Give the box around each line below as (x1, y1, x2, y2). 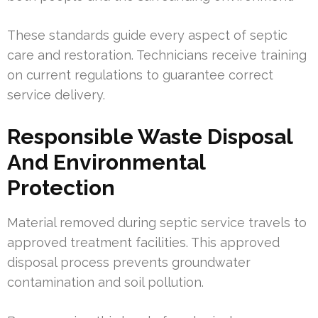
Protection (7, 175, 115, 201)
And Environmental (7, 150, 205, 175)
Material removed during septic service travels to (7, 215, 307, 231)
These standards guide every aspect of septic (7, 28, 287, 43)
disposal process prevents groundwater (7, 255, 251, 270)
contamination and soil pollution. (7, 275, 204, 290)
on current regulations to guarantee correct (7, 67, 273, 83)
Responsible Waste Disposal (7, 124, 292, 150)
